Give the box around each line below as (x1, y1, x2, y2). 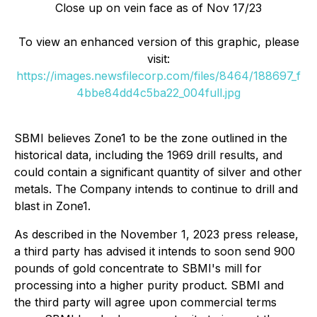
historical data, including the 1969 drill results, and (14, 147, 282, 162)
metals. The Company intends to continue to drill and (14, 181, 298, 196)
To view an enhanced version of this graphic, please (18, 34, 299, 49)
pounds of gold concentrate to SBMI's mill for (14, 260, 262, 275)
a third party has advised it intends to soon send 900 (14, 243, 295, 258)
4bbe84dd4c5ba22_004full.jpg (76, 85, 241, 100)
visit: (147, 51, 170, 66)
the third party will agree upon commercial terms (14, 294, 277, 309)
